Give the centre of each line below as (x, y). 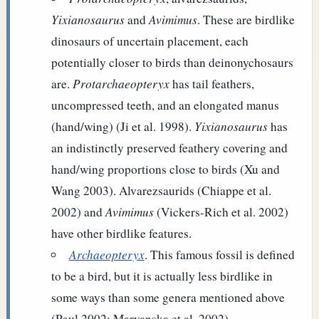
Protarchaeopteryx (121, 83)
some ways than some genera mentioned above (168, 297)
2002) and (79, 211)
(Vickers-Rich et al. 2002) (221, 211)
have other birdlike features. (122, 233)
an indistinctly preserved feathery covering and (170, 147)
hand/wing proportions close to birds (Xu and (166, 169)
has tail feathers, (212, 83)
